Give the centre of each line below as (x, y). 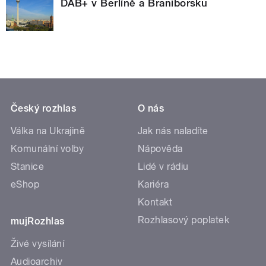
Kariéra (153, 184)
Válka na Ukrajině (48, 131)
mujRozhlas (38, 221)
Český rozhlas (44, 108)
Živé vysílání (38, 243)
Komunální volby (47, 148)
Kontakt (155, 202)
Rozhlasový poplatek (184, 220)
